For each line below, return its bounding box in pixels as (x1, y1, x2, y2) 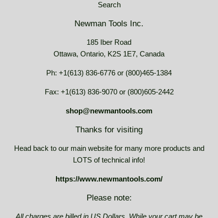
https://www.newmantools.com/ (55, 175, 163, 183)
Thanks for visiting (75, 125, 143, 135)
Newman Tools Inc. (74, 19, 144, 29)
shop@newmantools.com (66, 107, 152, 115)
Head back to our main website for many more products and (14, 144, 204, 153)
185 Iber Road (87, 38, 131, 47)
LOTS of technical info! (73, 156, 145, 164)
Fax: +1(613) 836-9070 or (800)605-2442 (44, 88, 174, 96)
